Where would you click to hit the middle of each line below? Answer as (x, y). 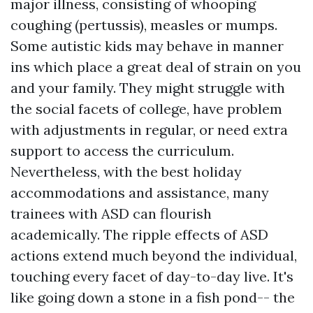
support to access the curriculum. (122, 151)
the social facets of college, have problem (146, 109)
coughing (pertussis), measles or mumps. (144, 25)
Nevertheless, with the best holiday (126, 172)
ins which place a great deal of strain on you (156, 67)
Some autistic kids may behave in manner (147, 46)
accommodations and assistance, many (140, 192)
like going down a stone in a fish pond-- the (153, 297)
